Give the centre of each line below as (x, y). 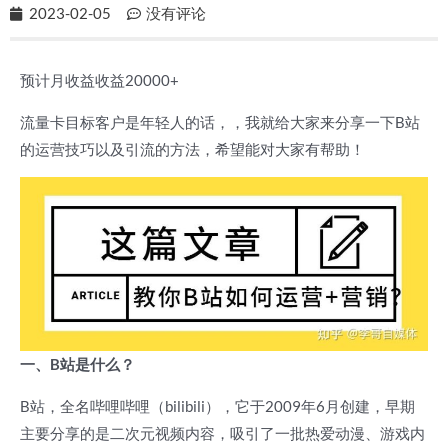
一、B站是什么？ (77, 365)
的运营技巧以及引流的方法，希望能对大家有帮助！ (192, 149)
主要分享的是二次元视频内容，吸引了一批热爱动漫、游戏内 (222, 433)
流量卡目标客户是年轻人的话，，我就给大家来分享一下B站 (220, 122)
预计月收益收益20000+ (99, 81)
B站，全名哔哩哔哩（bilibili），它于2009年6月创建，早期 (217, 406)
